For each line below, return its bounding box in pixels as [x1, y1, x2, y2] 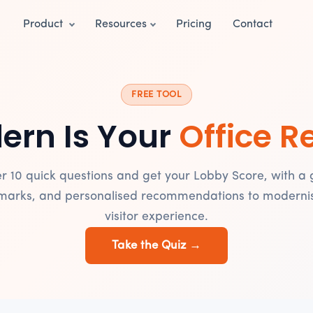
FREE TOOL [131, 90, 182, 99]
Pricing [176, 19, 212, 31]
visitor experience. [105, 211, 208, 223]
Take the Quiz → [111, 240, 201, 252]
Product [22, 19, 66, 31]
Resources [95, 19, 147, 31]
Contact [233, 19, 273, 31]
